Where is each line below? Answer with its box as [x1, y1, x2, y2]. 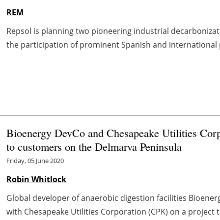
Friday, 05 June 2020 [6, 156, 64, 165]
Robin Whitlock [6, 173, 67, 185]
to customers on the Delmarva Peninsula [6, 138, 182, 154]
